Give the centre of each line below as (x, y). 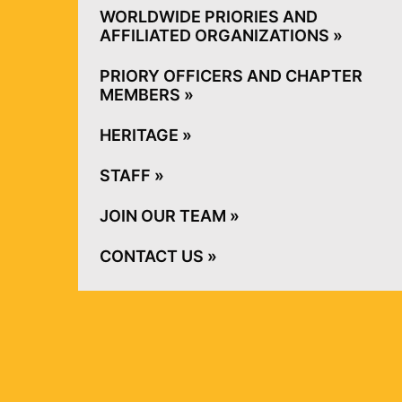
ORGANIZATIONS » (164, 35)
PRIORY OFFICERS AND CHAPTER (213, 76)
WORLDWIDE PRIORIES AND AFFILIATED (238, 17)
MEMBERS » (140, 95)
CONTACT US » (150, 256)
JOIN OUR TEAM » (160, 216)
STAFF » (126, 175)
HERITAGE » (139, 135)
